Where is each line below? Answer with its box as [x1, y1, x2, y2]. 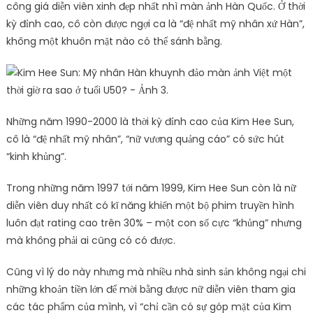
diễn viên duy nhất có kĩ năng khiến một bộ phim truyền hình [6, 198, 294, 212]
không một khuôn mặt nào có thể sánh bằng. [6, 34, 222, 48]
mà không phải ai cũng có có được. [6, 233, 175, 247]
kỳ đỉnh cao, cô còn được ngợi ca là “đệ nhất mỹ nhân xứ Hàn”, [6, 16, 305, 31]
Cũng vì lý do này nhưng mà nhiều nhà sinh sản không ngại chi [6, 264, 306, 279]
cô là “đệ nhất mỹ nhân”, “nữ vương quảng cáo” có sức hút [6, 131, 284, 146]
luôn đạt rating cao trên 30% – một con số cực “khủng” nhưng [6, 215, 302, 230]
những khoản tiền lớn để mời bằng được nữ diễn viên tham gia [6, 282, 296, 296]
